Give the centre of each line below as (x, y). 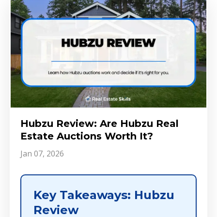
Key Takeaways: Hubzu (104, 195)
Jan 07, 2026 (42, 154)
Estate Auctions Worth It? (87, 136)
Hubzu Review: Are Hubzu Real (100, 124)
